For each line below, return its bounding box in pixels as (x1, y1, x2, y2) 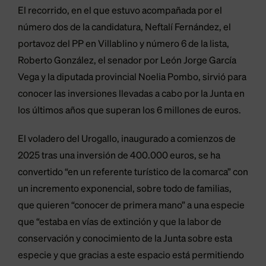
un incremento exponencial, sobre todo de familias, (18, 185, 232, 195)
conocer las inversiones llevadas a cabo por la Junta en (18, 90, 245, 100)
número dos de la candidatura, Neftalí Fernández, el (18, 23, 231, 33)
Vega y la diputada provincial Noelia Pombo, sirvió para (18, 73, 246, 83)
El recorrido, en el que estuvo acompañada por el (18, 7, 222, 17)
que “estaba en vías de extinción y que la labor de (18, 218, 221, 228)
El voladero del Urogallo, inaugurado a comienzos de (18, 135, 236, 145)
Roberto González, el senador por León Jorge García (18, 56, 236, 66)
